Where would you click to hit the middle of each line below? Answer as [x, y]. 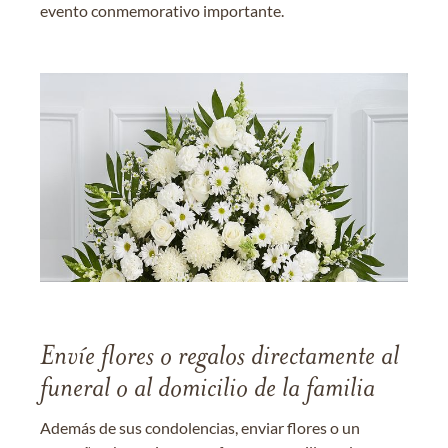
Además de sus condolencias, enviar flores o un [200, 428]
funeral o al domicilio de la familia [207, 390]
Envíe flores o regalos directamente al [219, 358]
